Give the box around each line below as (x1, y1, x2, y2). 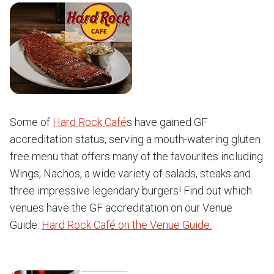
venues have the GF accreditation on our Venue (10, 201, 232, 214)
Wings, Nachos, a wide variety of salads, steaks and (10, 167, 251, 180)
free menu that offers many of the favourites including (10, 150, 263, 163)
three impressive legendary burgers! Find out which (10, 184, 252, 197)
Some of (10, 116, 53, 128)
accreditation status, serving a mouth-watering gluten (10, 133, 261, 146)
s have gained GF (127, 116, 207, 128)
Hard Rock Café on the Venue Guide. (42, 218, 212, 231)
